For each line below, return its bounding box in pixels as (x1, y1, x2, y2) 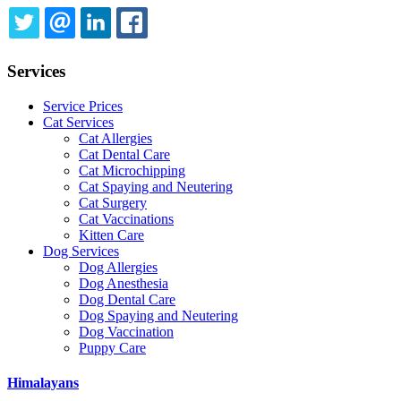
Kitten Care (79, 227, 144, 243)
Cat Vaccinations (79, 211, 174, 227)
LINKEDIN (130, 35, 189, 53)
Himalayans (7, 375, 79, 391)
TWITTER (57, 35, 112, 53)
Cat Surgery (79, 195, 147, 211)
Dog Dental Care (79, 292, 175, 308)
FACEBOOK (166, 35, 236, 53)
